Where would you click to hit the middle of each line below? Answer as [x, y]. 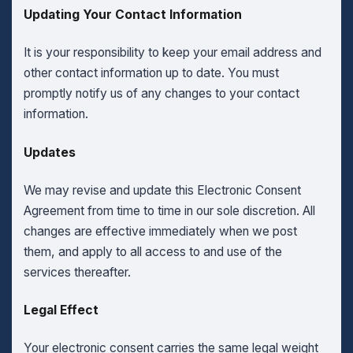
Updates [49, 152]
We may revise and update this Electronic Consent [162, 190]
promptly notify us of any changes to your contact [161, 94]
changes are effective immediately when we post [160, 231]
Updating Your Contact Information [132, 14]
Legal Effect [61, 310]
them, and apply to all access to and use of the [152, 251]
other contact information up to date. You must [151, 73]
